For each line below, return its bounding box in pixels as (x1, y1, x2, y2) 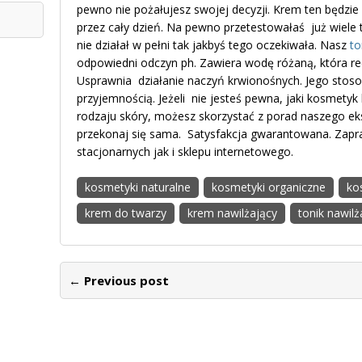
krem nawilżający (187, 204, 277, 221)
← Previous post (69, 271, 169, 288)
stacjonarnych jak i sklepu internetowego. (77, 143, 293, 159)
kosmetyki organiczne (212, 179, 326, 195)
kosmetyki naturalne (85, 179, 191, 195)
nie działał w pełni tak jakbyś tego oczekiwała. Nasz (77, 36, 350, 53)
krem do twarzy (85, 204, 166, 221)
